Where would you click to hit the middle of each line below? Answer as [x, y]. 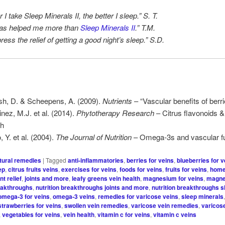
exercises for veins [89, 169]
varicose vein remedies [165, 205]
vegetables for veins [31, 214]
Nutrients [117, 101]
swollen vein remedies [96, 205]
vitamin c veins [175, 214]
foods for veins [141, 169]
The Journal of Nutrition [93, 137]
